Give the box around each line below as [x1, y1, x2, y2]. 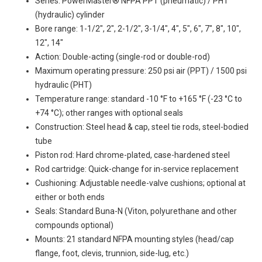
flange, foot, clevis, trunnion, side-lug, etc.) [35, 249, 189, 258]
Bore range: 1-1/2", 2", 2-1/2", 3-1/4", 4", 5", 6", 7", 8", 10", [35, 24, 241, 33]
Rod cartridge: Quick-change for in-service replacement [35, 164, 239, 174]
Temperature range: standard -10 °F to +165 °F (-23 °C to [35, 94, 242, 104]
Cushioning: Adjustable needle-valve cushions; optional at [35, 178, 246, 188]
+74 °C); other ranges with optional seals [35, 108, 183, 118]
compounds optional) [35, 220, 113, 230]
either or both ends [35, 192, 105, 202]
